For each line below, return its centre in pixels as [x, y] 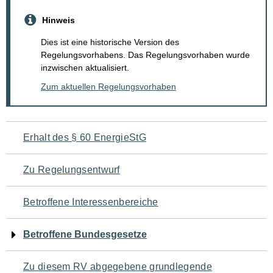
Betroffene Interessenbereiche [91, 202]
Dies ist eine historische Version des [110, 42]
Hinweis [58, 20]
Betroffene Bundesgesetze [85, 235]
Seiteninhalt [55, 211]
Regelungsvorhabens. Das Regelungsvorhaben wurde [145, 55]
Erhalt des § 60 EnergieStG [85, 138]
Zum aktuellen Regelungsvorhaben [108, 87]
